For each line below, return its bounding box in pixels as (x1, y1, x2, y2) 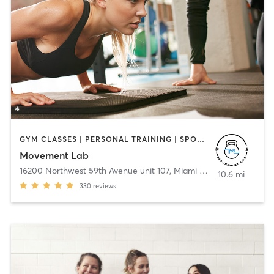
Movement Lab (19, 149, 89, 161)
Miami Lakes (173, 165, 199, 176)
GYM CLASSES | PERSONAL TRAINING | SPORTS (196, 135, 204, 144)
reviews (92, 181, 116, 190)
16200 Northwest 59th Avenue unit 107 (19, 165, 169, 176)
